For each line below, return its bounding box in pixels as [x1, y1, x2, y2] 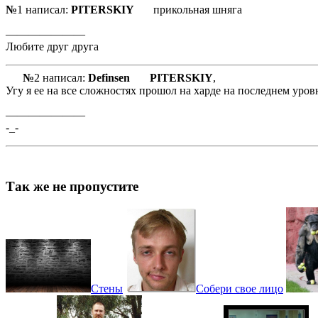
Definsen [88, 71, 133, 84]
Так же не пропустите [6, 178, 138, 194]
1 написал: [17, 3, 71, 16]
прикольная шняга [136, 3, 242, 16]
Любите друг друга [6, 40, 104, 53]
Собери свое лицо [196, 283, 283, 295]
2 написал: [34, 71, 88, 84]
